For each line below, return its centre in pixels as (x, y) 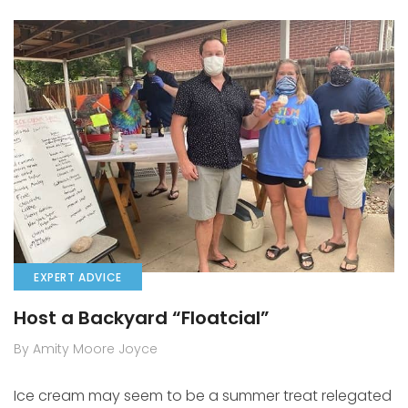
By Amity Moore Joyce (86, 349)
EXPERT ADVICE (78, 278)
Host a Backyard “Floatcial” (142, 318)
